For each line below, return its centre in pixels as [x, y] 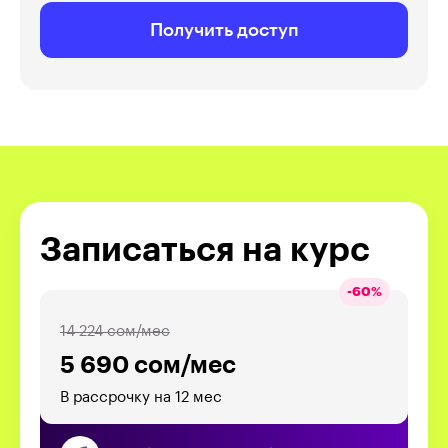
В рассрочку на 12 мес [141, 397]
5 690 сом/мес [148, 364]
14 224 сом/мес [115, 331]
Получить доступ [224, 29]
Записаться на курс [205, 249]
